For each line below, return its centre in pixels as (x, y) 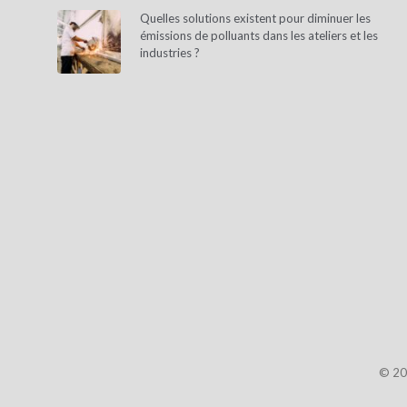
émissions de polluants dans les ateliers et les (259, 35)
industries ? (170, 53)
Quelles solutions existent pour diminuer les (255, 18)
